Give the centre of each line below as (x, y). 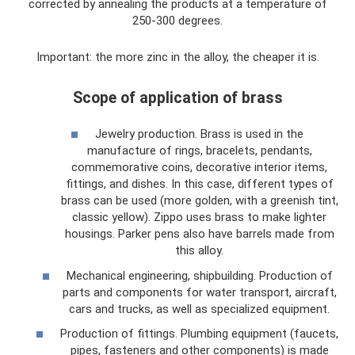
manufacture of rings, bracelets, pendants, (199, 151)
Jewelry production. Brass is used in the (199, 134)
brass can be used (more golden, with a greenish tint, (199, 200)
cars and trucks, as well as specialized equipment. (199, 309)
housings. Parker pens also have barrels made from (199, 234)
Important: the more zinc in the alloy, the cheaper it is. (177, 57)
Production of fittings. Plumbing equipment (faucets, (199, 334)
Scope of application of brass (177, 97)
